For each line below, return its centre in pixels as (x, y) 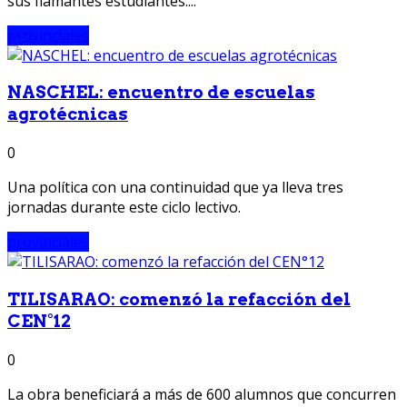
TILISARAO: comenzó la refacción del (179, 299)
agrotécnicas (68, 114)
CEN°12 (39, 321)
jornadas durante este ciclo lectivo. (124, 208)
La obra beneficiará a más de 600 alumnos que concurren (202, 394)
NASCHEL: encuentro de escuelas (161, 93)
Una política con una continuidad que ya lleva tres (175, 188)
